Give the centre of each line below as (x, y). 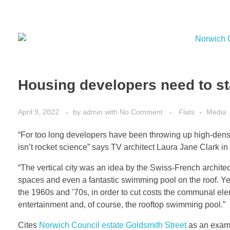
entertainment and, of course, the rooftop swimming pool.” (122, 204)
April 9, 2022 (39, 112)
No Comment (141, 112)
